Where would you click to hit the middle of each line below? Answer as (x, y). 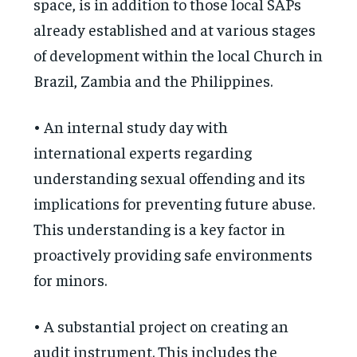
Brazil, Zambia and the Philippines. (153, 80)
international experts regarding (143, 151)
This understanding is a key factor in (160, 228)
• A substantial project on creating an (161, 325)
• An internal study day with (131, 126)
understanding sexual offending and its (170, 177)
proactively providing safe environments (173, 253)
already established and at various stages (175, 29)
